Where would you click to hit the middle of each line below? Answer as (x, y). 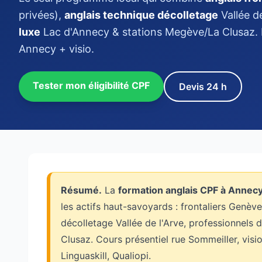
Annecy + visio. (56, 49)
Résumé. (81, 190)
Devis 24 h (203, 87)
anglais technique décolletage (141, 15)
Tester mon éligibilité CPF (91, 85)
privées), (42, 15)
